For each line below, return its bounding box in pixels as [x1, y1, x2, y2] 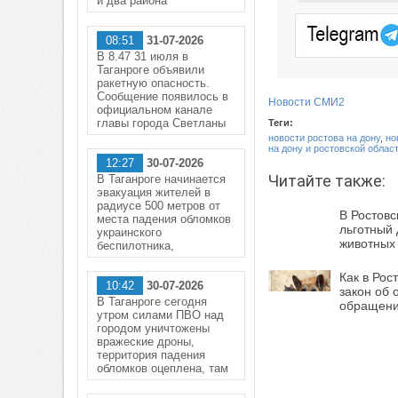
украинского [97, 226, 162, 239]
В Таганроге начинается [97, 172, 226, 186]
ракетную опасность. [97, 76, 210, 90]
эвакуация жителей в [97, 186, 211, 199]
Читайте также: [268, 171, 386, 190]
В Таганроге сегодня [97, 295, 207, 308]
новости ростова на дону [268, 132, 380, 143]
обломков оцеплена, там [97, 362, 228, 375]
